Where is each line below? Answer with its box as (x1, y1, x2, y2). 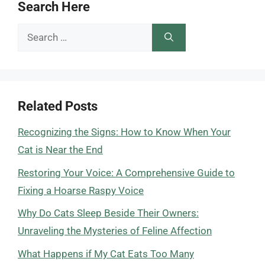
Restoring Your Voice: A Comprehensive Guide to (18, 166, 235, 179)
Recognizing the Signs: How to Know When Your (18, 126, 231, 138)
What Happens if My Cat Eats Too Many (18, 247, 194, 260)
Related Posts (18, 99, 98, 114)
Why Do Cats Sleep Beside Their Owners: (18, 207, 199, 219)
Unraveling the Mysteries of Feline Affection (18, 225, 212, 237)
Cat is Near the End (18, 144, 103, 156)
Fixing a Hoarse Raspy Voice (18, 184, 144, 196)
